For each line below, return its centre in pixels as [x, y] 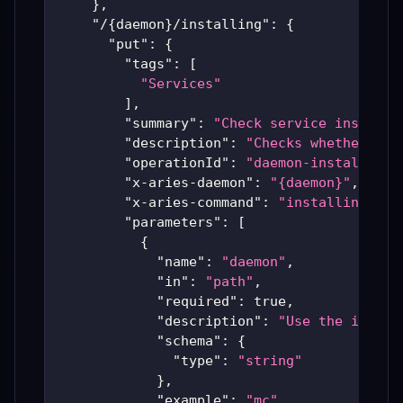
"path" [229, 282]
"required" [197, 302]
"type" [197, 361]
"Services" [181, 84]
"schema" [189, 341]
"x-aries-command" [193, 203]
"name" [181, 262]
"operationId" [177, 163]
